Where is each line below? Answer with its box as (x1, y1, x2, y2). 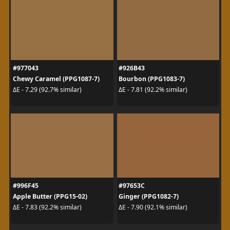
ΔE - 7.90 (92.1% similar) (119, 203, 187, 212)
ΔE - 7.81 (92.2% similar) (119, 85, 187, 94)
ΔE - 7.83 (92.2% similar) (12, 203, 82, 212)
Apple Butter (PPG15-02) (12, 191, 87, 201)
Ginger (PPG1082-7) (119, 191, 179, 201)
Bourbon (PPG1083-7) (119, 74, 185, 83)
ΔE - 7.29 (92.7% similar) (12, 85, 82, 94)
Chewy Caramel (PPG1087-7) (12, 74, 100, 83)
